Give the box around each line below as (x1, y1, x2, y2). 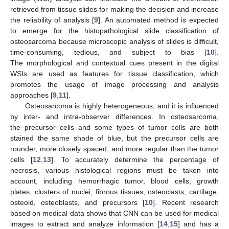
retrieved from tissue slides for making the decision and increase (10, 5, 219, 13)
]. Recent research (152, 198, 219, 207)
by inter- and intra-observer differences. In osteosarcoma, (10, 112, 219, 121)
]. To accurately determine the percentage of (51, 155, 219, 164)
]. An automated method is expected (98, 15, 219, 24)
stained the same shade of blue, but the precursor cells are (10, 133, 219, 142)
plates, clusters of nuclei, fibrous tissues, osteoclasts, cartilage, (10, 187, 219, 196)
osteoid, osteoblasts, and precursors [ (10, 198, 145, 207)
